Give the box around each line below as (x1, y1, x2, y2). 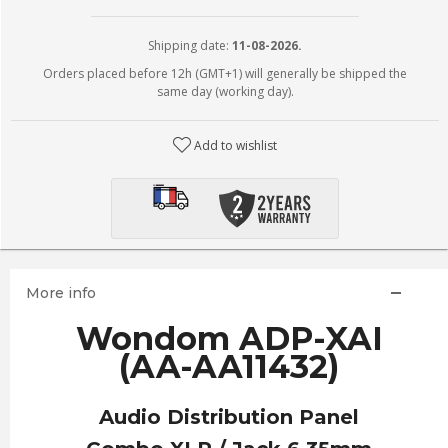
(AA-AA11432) (119, 347, 339, 386)
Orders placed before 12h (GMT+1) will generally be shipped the (43, 65, 407, 82)
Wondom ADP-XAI (75, 319, 383, 358)
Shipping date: (148, 37, 232, 54)
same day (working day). (156, 83, 294, 100)
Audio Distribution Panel (99, 405, 359, 429)
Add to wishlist (194, 137, 278, 154)
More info (25, 284, 96, 302)
